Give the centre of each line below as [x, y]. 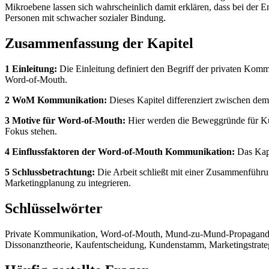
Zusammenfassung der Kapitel [99, 44]
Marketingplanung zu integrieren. [68, 183]
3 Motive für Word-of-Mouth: [65, 120]
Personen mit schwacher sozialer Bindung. [85, 18]
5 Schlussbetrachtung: [50, 172]
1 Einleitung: [31, 68]
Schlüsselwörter [54, 208]
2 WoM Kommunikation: [56, 100]
